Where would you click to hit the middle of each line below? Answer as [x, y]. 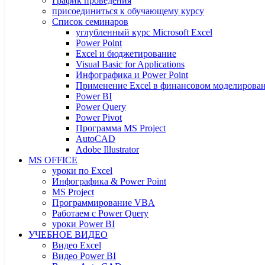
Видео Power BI [84, 256]
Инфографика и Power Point [132, 75]
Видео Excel [77, 245]
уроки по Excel [82, 171]
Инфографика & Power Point [109, 181]
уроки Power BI [83, 224]
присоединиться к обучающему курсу [128, 11]
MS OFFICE [53, 160]
